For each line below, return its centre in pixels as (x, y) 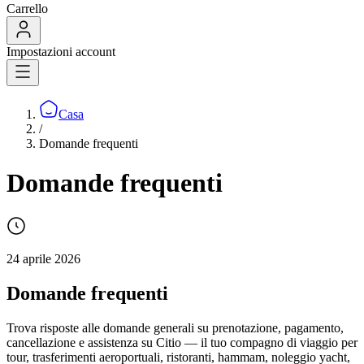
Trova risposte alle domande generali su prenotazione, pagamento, (175, 327)
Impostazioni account (61, 52)
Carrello (27, 9)
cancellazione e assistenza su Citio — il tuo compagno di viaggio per (182, 342)
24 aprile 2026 (43, 258)
